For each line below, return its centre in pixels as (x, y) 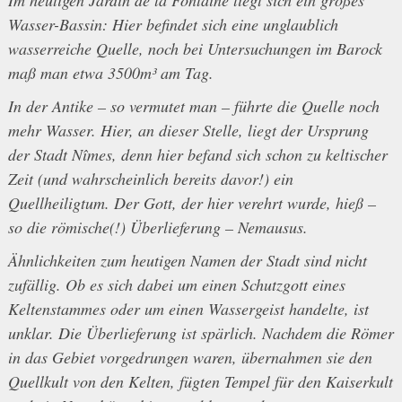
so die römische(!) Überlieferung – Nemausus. (157, 227)
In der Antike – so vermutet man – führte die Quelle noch (193, 105)
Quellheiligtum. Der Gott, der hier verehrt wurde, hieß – (192, 202)
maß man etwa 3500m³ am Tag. (110, 72)
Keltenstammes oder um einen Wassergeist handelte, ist (188, 308)
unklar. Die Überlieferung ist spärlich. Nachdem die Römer (201, 332)
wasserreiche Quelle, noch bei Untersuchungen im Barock (195, 48)
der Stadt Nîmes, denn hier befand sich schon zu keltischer (197, 154)
